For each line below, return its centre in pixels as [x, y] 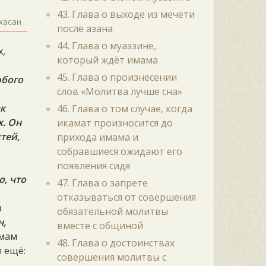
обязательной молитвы [112, 211]
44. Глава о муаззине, [106, 46]
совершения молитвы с [111, 257]
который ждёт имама [107, 60]
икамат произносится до [115, 123]
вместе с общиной [100, 226]
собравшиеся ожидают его [119, 151]
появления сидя [93, 166]
